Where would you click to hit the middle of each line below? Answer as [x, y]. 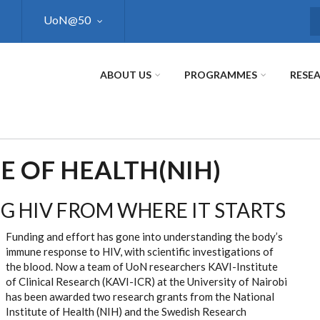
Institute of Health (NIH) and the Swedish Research [126, 311]
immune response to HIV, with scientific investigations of [140, 251]
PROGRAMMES [221, 75]
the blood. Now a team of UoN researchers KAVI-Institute [142, 266]
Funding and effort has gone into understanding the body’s [144, 236]
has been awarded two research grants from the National [140, 296]
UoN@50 [67, 20]
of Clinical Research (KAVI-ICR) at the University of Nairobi [146, 281]
